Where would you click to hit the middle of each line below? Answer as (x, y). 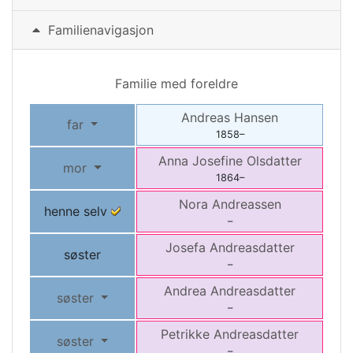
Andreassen (246, 204)
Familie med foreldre (176, 84)
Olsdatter (274, 161)
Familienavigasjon (99, 30)
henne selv (78, 211)
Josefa (187, 247)
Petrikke (187, 334)
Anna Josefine (202, 161)
